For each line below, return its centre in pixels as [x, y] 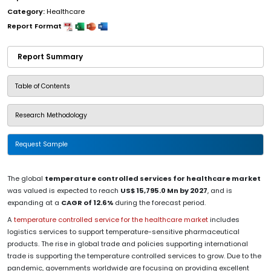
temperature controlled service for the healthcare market [112, 219]
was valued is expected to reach [64, 190]
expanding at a [34, 202]
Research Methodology [51, 115]
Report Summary [50, 57]
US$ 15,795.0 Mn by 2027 [164, 190]
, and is [220, 190]
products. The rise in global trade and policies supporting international [128, 243]
